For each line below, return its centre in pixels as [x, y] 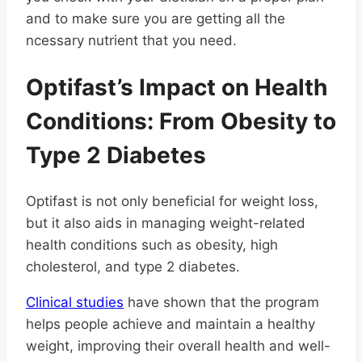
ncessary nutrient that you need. [131, 40]
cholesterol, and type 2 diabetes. [133, 266]
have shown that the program [221, 302]
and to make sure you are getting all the [156, 18]
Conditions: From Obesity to [181, 121]
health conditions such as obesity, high [152, 244]
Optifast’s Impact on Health [177, 87]
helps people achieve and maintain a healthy [170, 324]
